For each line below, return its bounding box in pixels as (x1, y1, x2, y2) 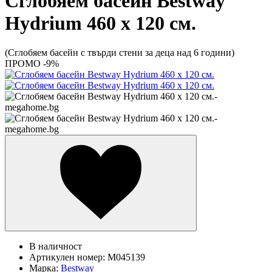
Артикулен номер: (29, 252, 107, 263)
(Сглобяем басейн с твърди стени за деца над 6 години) (5, 47, 234, 58)
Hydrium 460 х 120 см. (5, 12, 196, 34)
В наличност (29, 241, 82, 252)
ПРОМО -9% (5, 58, 59, 69)
